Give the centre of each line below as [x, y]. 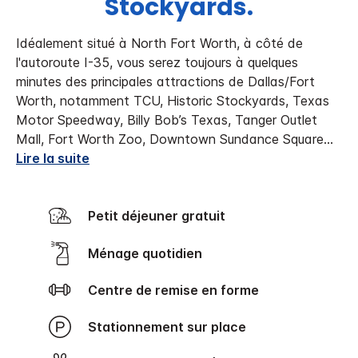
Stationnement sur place [171, 327]
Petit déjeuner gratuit [161, 216]
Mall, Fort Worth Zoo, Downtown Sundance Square [170, 139]
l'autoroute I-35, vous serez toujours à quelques [157, 63]
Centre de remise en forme [178, 290]
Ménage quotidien [151, 253]
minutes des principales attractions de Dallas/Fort [165, 82]
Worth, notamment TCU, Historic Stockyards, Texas [173, 101]
